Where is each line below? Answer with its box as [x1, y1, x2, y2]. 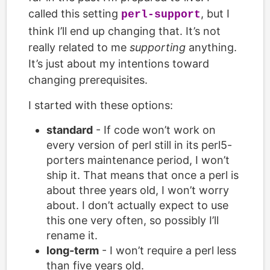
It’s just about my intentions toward [28, 57, 209, 70]
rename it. [46, 229, 98, 242]
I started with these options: [28, 99, 173, 111]
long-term [46, 244, 99, 257]
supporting [130, 41, 186, 54]
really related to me [28, 41, 130, 54]
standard [46, 124, 93, 136]
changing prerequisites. [28, 74, 148, 86]
